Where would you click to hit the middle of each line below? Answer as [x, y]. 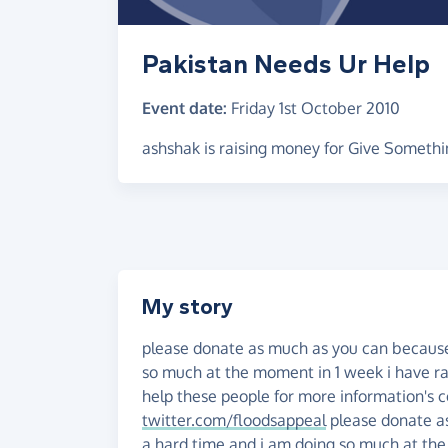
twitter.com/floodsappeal [234, 420]
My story [187, 307]
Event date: [184, 107]
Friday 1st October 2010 [315, 107]
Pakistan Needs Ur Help [286, 64]
